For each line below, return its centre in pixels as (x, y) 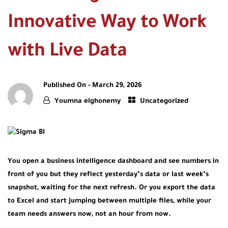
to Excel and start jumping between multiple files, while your (109, 202)
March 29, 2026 (117, 86)
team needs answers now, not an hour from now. (89, 215)
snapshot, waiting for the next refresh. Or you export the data (111, 188)
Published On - (68, 86)
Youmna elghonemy (88, 102)
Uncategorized (164, 102)
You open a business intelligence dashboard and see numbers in (113, 162)
